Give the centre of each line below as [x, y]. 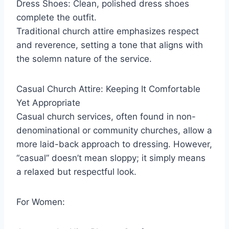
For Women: [41, 202]
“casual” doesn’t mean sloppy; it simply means [111, 158]
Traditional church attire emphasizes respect [108, 31]
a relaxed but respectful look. [76, 171]
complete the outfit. [56, 17]
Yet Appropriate [48, 102]
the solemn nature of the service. [84, 59]
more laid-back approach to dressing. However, [114, 144]
